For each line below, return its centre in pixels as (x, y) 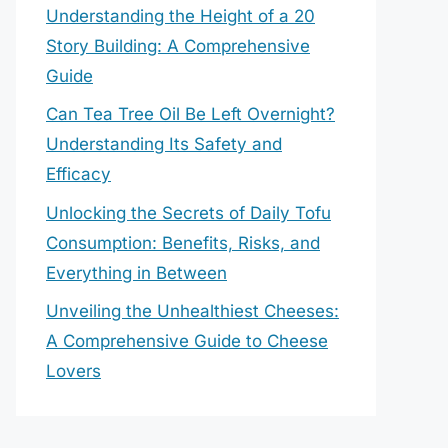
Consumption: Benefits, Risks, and (183, 242)
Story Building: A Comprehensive (178, 45)
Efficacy (78, 174)
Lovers (73, 371)
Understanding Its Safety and (164, 144)
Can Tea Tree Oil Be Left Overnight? (190, 114)
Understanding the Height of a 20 (180, 15)
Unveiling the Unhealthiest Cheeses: (192, 311)
